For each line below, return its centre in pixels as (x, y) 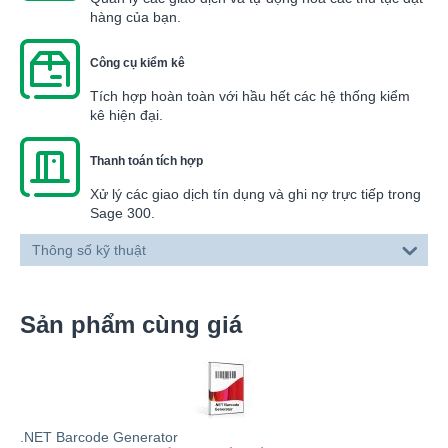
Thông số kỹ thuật (89, 249)
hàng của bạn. (135, 16)
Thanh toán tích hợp (146, 160)
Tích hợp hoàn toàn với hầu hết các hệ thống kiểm (250, 95)
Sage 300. (122, 212)
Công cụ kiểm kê (137, 62)
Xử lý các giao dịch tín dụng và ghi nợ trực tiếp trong (255, 193)
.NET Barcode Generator (99, 436)
